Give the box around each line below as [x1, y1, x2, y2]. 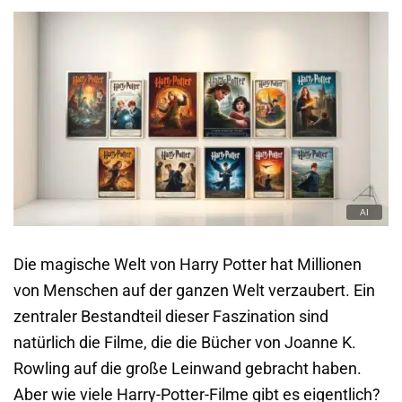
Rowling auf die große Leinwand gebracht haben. [13, 358, 362, 378]
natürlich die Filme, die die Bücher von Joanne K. [13, 332, 356, 352]
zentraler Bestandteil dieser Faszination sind [13, 306, 328, 326]
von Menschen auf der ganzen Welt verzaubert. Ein [13, 280, 375, 300]
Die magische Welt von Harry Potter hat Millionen [13, 254, 362, 274]
